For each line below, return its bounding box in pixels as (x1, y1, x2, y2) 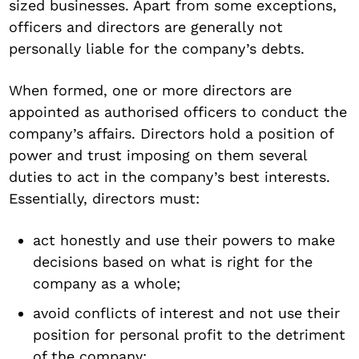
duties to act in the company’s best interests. (9, 167, 331, 185)
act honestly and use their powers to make (33, 231, 336, 248)
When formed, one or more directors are (9, 81, 292, 99)
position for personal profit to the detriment (33, 325, 346, 343)
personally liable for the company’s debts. (9, 39, 305, 57)
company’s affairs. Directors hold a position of (9, 124, 334, 142)
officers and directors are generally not (9, 18, 284, 35)
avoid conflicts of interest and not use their (33, 304, 341, 321)
